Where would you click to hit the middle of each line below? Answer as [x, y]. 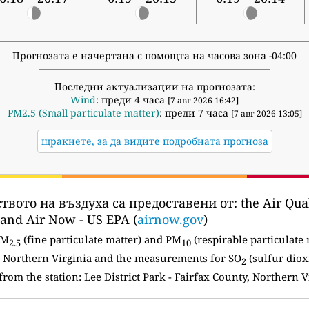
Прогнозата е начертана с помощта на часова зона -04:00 [154, 56]
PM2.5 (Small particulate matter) [83, 113]
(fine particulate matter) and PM [101, 240]
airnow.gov [170, 220]
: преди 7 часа [195, 113]
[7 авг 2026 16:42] [203, 101]
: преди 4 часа [132, 100]
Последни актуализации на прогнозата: [154, 87]
